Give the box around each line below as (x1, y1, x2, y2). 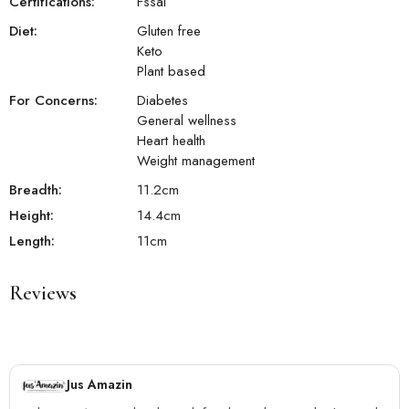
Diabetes (137, 90, 188, 111)
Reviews (9, 281, 77, 306)
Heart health (137, 131, 205, 152)
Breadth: (9, 180, 62, 201)
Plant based (137, 61, 205, 82)
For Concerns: (9, 90, 98, 111)
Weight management (137, 151, 255, 172)
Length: (9, 231, 55, 252)
